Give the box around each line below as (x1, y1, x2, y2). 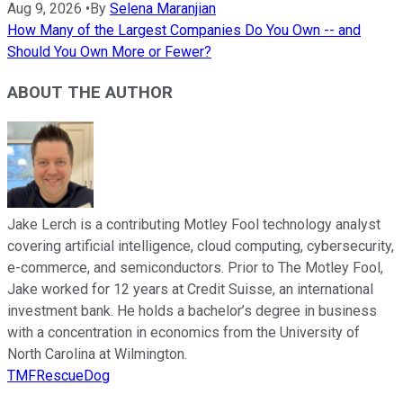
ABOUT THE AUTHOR (7, 82, 173, 103)
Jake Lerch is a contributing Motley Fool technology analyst (7, 216, 381, 234)
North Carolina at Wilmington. (7, 345, 187, 363)
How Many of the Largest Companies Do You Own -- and (7, 22, 361, 40)
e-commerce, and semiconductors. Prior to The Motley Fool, (7, 259, 383, 277)
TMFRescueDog (7, 367, 110, 385)
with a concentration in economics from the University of (7, 324, 360, 342)
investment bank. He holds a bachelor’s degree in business (7, 302, 377, 320)
